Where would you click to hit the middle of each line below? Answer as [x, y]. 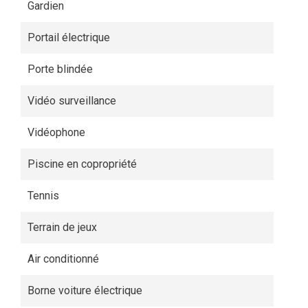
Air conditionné [63, 259]
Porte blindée [60, 69]
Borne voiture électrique [85, 290]
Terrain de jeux [62, 227]
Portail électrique [69, 37]
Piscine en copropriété [82, 164]
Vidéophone [56, 132]
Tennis [43, 196]
